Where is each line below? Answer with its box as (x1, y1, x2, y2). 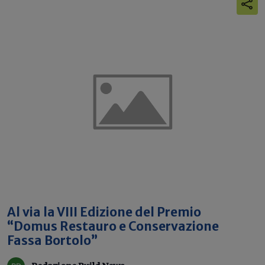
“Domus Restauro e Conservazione (7, 219, 219, 234)
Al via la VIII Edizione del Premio (7, 205, 201, 220)
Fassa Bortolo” (7, 233, 98, 248)
